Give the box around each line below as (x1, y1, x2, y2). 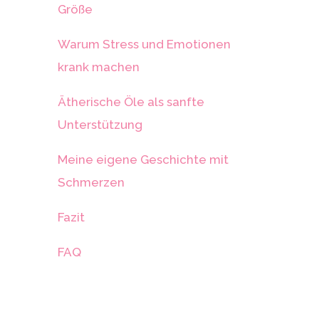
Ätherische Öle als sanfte (57, 94, 204, 109)
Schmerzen (57, 174, 125, 189)
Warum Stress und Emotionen (57, 36, 231, 51)
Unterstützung (57, 117, 142, 132)
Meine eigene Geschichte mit (57, 152, 229, 167)
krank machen (57, 59, 140, 74)
